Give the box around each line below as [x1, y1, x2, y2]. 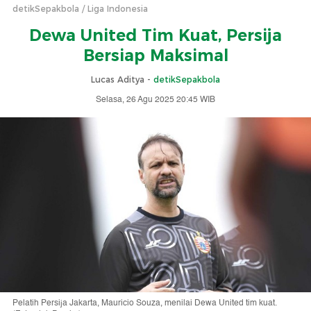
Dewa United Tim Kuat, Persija [29, 26, 282, 45]
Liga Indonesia [87, 3, 148, 14]
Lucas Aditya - [91, 74, 153, 85]
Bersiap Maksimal [83, 46, 228, 65]
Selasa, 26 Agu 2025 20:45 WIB [96, 93, 215, 106]
